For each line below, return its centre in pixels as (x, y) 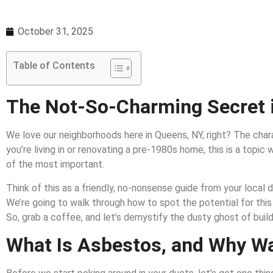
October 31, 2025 (55, 32)
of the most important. (55, 165)
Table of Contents (54, 66)
